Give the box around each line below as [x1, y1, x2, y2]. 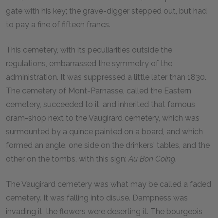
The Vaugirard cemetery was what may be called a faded [6, 179, 211, 189]
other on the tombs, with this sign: [6, 154, 128, 163]
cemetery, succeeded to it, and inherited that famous [6, 99, 195, 109]
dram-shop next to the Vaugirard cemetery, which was [6, 113, 200, 123]
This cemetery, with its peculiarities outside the [6, 45, 172, 54]
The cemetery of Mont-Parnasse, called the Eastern [6, 86, 191, 95]
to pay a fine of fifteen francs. [6, 19, 110, 29]
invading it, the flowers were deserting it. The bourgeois [6, 206, 202, 216]
